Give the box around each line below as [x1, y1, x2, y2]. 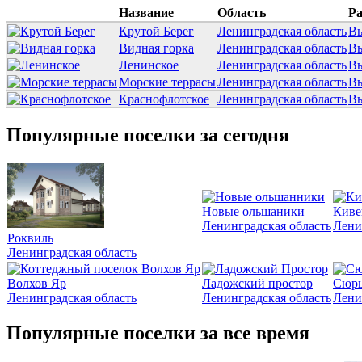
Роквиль [7, 230, 53, 245]
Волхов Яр [7, 276, 66, 290]
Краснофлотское [119, 92, 209, 107]
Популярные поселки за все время [6, 322, 309, 343]
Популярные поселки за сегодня [6, 124, 289, 146]
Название [119, 6, 174, 20]
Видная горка [119, 41, 194, 56]
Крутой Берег [119, 24, 194, 39]
